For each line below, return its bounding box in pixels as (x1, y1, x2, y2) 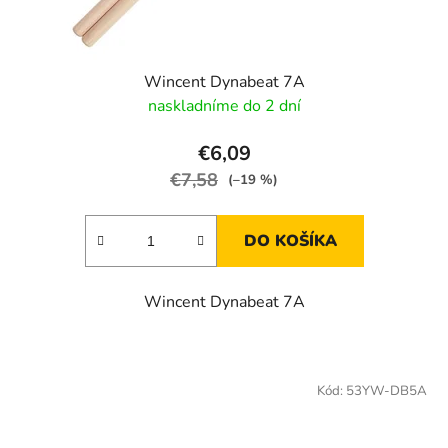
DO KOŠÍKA (243, 229, 337, 252)
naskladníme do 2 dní (147, 94, 301, 117)
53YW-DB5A (346, 381, 427, 400)
